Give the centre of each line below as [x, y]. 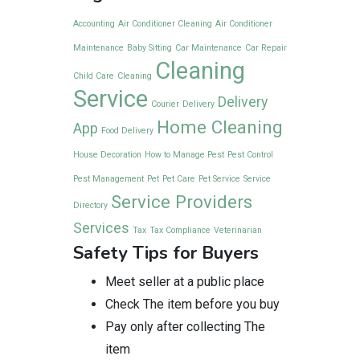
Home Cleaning [220, 127]
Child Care [94, 76]
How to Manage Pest [184, 155]
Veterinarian [238, 230]
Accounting [94, 24]
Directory [90, 205]
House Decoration [107, 155]
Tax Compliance [180, 230]
